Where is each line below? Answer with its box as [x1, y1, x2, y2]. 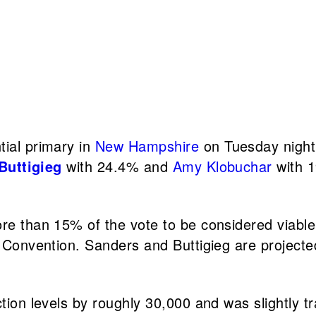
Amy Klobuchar [172, 156, 272, 176]
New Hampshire [95, 135, 200, 156]
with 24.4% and [61, 156, 173, 176]
